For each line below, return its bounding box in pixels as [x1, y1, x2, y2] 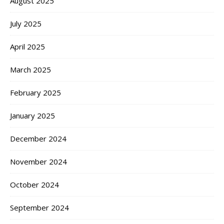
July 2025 [10, 18, 41, 29]
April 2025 [10, 41, 45, 52]
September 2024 [10, 202, 69, 213]
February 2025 [10, 87, 61, 98]
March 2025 [10, 64, 51, 75]
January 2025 [10, 110, 55, 121]
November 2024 [10, 156, 67, 167]
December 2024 [10, 133, 66, 144]
